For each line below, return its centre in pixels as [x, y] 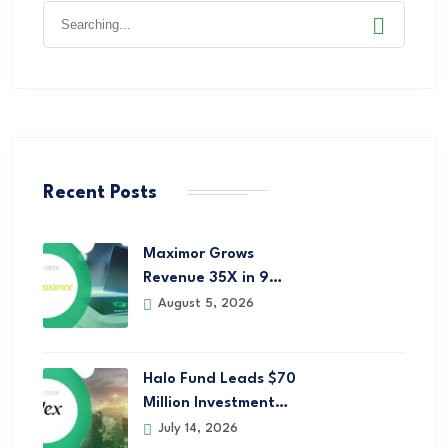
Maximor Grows [198, 254]
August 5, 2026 [204, 303]
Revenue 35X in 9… [212, 278]
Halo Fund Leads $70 [219, 379]
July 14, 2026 [196, 428]
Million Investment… [215, 403]
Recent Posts [100, 192]
